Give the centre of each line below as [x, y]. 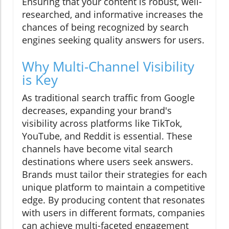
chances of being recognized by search [105, 27]
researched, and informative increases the [112, 14]
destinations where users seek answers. [108, 161]
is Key [40, 79]
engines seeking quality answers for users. [113, 40]
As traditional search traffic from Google [108, 97]
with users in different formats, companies [113, 212]
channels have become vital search [97, 148]
